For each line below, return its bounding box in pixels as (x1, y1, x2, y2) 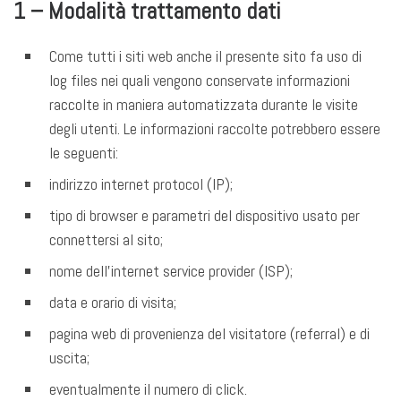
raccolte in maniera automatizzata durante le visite (49, 94, 358, 115)
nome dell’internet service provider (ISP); (49, 260, 293, 282)
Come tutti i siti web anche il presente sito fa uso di (49, 46, 362, 67)
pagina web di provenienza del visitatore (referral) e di (49, 323, 370, 345)
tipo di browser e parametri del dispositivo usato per (49, 205, 360, 226)
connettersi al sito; (49, 229, 163, 251)
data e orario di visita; (49, 292, 176, 313)
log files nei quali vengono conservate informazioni (49, 70, 350, 91)
